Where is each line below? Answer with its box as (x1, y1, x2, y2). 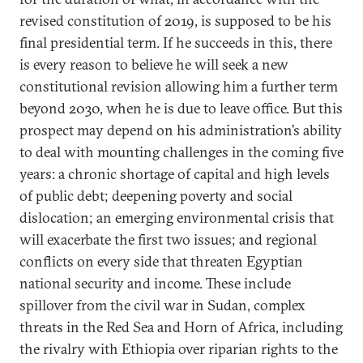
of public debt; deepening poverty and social (19, 186, 293, 205)
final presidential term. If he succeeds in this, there (19, 33, 332, 52)
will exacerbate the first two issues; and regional (19, 230, 317, 249)
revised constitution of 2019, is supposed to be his (19, 11, 331, 30)
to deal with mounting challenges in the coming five (19, 143, 344, 161)
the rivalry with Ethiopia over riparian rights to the (19, 340, 338, 358)
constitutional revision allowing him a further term (19, 77, 338, 96)
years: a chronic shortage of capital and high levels (19, 164, 330, 183)
